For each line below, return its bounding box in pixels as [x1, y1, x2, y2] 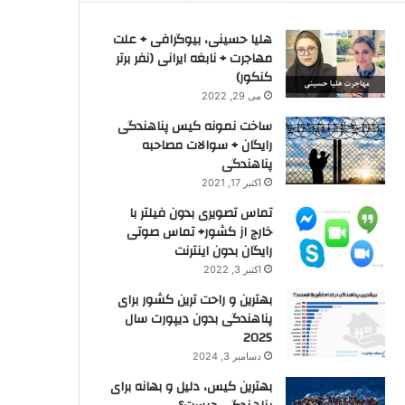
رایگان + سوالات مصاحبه [142, 133, 272, 157]
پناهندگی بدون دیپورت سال [125, 306, 272, 331]
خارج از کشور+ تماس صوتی [127, 220, 272, 244]
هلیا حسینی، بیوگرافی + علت [113, 27, 272, 52]
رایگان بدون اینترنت [174, 239, 272, 263]
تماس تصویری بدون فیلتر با [129, 201, 272, 225]
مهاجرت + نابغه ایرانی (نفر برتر [116, 46, 272, 71]
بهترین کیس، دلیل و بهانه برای [110, 374, 272, 399]
